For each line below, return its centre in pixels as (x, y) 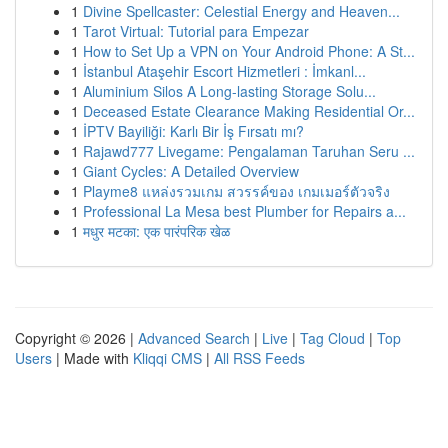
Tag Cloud (332, 338)
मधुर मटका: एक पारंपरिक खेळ (156, 231)
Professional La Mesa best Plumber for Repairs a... (244, 211)
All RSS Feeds (259, 358)
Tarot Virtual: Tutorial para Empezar (196, 31)
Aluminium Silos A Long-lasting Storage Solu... (229, 91)
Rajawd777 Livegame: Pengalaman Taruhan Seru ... (249, 151)
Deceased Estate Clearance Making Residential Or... (249, 111)
